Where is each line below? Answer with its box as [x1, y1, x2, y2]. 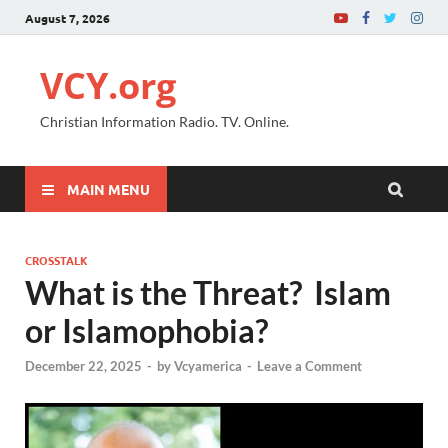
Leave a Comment [257, 358, 362, 375]
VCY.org [40, 61, 176, 110]
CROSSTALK [25, 252, 88, 268]
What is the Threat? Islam [25, 273, 391, 312]
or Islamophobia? [25, 311, 268, 350]
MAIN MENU [67, 179, 150, 198]
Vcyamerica [174, 358, 242, 375]
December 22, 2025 [25, 358, 142, 375]
